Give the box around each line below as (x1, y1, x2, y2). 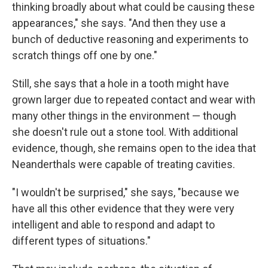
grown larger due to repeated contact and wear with (12, 93, 255, 106)
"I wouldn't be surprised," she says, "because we (12, 186, 239, 199)
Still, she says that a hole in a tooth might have (12, 77, 229, 90)
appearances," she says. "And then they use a (12, 17, 226, 30)
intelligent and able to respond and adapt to (12, 218, 215, 232)
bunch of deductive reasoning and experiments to (12, 33, 248, 46)
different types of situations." (12, 234, 151, 248)
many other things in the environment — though (12, 109, 236, 123)
